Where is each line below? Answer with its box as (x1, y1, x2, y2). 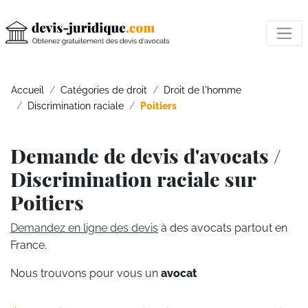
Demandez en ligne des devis (10, 221, 158, 234)
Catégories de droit (60, 84, 147, 96)
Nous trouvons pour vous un (10, 267, 161, 280)
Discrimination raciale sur (10, 166, 256, 192)
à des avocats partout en (158, 221, 287, 234)
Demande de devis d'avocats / (10, 142, 281, 168)
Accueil (11, 84, 44, 96)
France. (10, 239, 47, 252)
